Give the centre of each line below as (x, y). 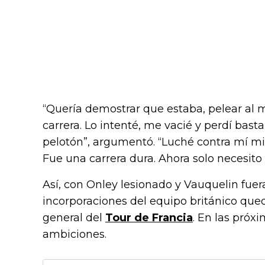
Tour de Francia (149, 218)
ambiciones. (75, 235)
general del (74, 218)
